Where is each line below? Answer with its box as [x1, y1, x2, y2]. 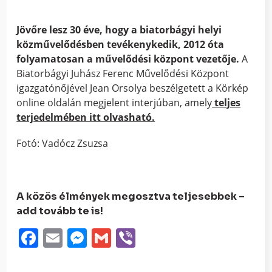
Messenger [87, 224, 187, 251]
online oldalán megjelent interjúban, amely [16, 95, 212, 109]
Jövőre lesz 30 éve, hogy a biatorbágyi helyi [16, 22, 222, 36]
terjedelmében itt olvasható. [16, 110, 155, 124]
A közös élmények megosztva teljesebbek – [16, 189, 245, 203]
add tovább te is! [16, 204, 104, 217]
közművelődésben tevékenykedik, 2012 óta [16, 37, 225, 51]
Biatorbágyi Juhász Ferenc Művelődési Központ [16, 66, 229, 80]
